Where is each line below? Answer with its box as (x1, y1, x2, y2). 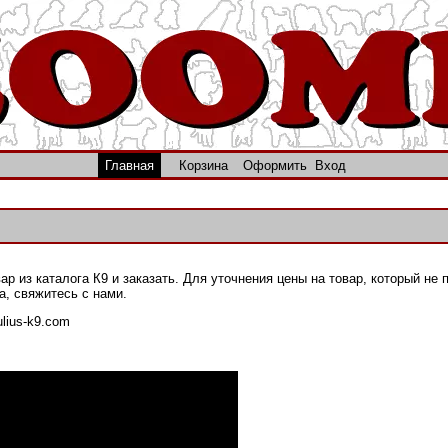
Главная (104, 158, 154, 173)
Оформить (242, 158, 307, 173)
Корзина (179, 158, 229, 173)
